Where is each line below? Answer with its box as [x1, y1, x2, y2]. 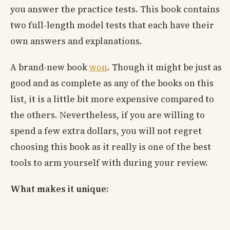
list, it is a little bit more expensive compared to [10, 93, 214, 106]
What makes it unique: [10, 183, 108, 196]
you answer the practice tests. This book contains [10, 3, 220, 16]
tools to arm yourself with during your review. [10, 157, 208, 169]
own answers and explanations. [10, 35, 142, 48]
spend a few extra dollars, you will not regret [10, 125, 202, 138]
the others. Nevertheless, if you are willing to [10, 109, 205, 122]
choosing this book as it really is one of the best [10, 141, 211, 154]
